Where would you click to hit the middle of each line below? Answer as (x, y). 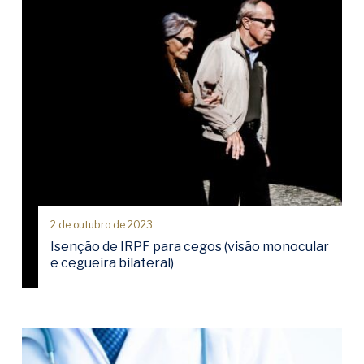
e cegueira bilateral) (112, 263)
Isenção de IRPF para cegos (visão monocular (190, 247)
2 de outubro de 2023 (102, 225)
